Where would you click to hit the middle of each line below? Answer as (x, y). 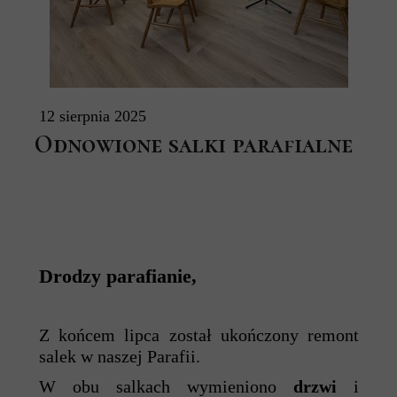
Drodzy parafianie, (118, 276)
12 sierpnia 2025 (93, 116)
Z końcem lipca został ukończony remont (199, 335)
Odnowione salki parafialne (194, 144)
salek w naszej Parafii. (122, 356)
